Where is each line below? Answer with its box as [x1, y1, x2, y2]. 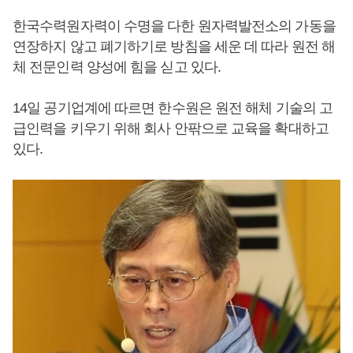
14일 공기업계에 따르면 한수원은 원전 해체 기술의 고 [13, 100, 333, 116]
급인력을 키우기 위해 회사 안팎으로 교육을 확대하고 [13, 121, 329, 136]
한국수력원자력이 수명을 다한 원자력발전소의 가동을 [13, 18, 336, 34]
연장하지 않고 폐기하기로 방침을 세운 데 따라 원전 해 [13, 39, 336, 54]
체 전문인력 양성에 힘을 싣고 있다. [13, 59, 221, 75]
